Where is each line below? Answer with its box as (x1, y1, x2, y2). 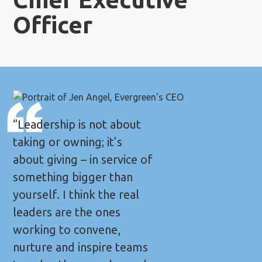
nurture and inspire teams (13, 240, 149, 254)
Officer (13, 11, 93, 38)
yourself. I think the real (13, 187, 140, 201)
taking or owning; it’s (13, 135, 123, 149)
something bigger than (13, 170, 133, 184)
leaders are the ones (13, 205, 121, 219)
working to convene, (13, 222, 121, 236)
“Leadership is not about (13, 117, 142, 131)
